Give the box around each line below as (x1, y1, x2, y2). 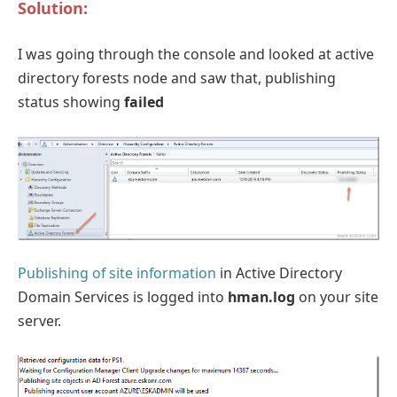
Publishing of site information (18, 263, 216, 284)
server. (18, 311, 61, 331)
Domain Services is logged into (18, 287, 228, 307)
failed (124, 92, 164, 113)
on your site (295, 287, 378, 307)
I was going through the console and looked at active (18, 44, 374, 65)
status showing (18, 92, 124, 113)
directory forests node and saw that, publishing (18, 68, 336, 89)
